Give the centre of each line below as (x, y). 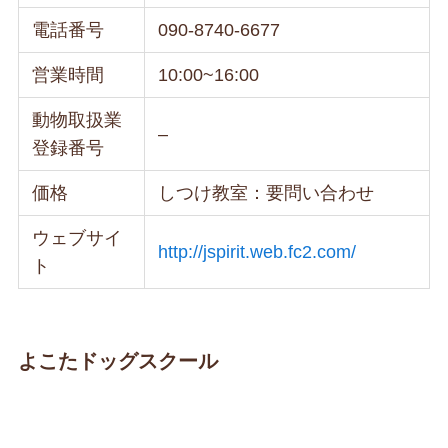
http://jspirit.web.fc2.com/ (257, 251)
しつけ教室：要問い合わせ (266, 192)
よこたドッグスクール (117, 361)
